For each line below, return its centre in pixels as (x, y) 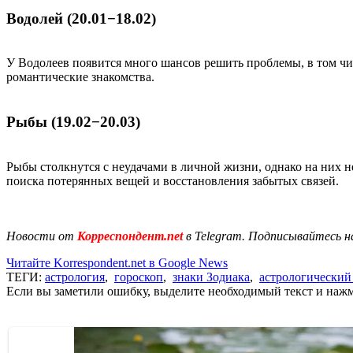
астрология (75, 277)
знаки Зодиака (211, 277)
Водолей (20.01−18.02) (81, 18)
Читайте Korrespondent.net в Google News (117, 262)
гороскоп (139, 277)
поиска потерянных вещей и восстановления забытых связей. (174, 180)
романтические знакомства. (80, 77)
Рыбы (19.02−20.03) (73, 122)
